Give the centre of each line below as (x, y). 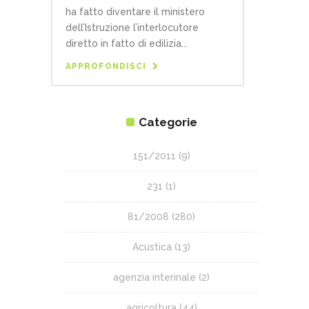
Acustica (152, 247)
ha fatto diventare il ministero (135, 11)
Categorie (168, 122)
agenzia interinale (154, 277)
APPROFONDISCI (106, 66)
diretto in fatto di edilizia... (127, 43)
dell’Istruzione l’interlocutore (132, 27)
